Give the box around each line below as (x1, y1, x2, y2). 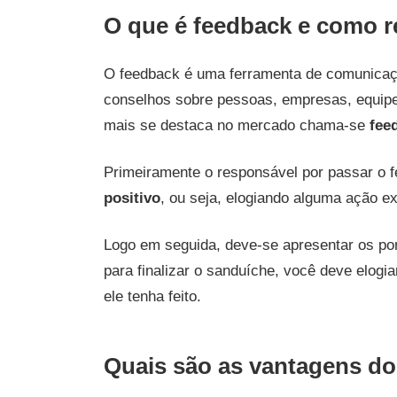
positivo (104, 189, 160, 206)
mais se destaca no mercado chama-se (104, 116, 370, 134)
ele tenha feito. (104, 287, 201, 305)
